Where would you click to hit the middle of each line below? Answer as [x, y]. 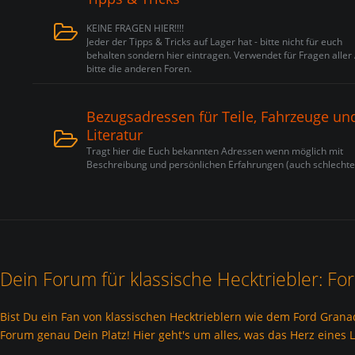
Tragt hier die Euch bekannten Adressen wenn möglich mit [215, 151]
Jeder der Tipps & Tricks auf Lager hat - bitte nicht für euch [214, 42]
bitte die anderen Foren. [139, 69]
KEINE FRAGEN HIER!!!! [135, 28]
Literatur [115, 135]
